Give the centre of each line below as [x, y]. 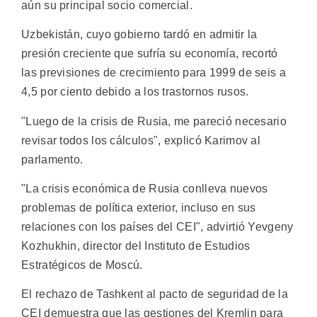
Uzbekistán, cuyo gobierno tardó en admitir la [139, 35]
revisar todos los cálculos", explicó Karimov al [141, 140]
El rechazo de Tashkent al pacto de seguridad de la [155, 294]
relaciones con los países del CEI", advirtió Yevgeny [157, 227]
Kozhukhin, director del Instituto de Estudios [136, 246]
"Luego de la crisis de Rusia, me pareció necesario [154, 121]
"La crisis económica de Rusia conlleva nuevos [145, 189]
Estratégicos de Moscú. [82, 265]
